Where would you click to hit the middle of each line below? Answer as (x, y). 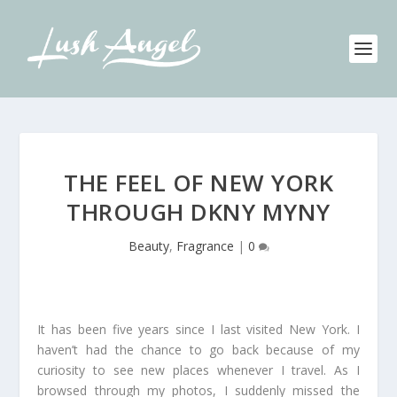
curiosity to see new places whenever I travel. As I (198, 370)
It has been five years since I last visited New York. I (198, 329)
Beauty (148, 246)
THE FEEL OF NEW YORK (198, 183)
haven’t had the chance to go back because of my (198, 350)
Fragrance (205, 246)
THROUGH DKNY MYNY (198, 212)
